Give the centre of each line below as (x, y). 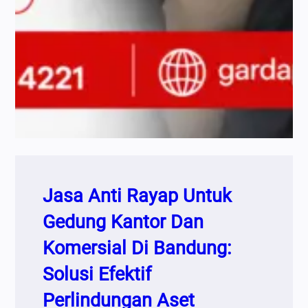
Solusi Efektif (97, 274)
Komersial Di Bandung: (137, 248)
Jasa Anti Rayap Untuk (137, 196)
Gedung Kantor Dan (123, 222)
